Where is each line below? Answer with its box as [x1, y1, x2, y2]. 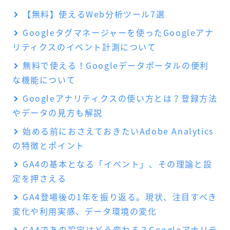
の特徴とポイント [12, 139, 85, 152]
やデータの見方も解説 [12, 106, 103, 119]
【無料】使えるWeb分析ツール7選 [23, 8, 165, 21]
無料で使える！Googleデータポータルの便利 [23, 59, 209, 72]
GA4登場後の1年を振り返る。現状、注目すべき [23, 190, 217, 203]
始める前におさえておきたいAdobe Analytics [23, 125, 214, 138]
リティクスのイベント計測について [12, 41, 157, 53]
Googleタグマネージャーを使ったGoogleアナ [23, 26, 214, 39]
